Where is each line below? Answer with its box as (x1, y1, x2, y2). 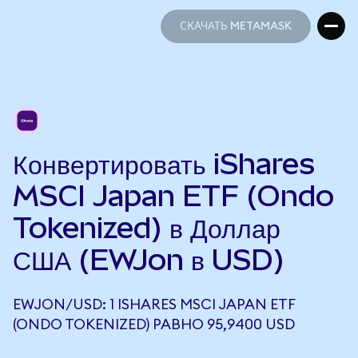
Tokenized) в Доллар (13, 211, 280, 245)
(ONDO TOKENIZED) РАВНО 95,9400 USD (13, 317, 295, 332)
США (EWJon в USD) (13, 243, 284, 276)
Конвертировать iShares (13, 147, 315, 181)
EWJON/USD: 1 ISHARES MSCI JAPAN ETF (13, 297, 295, 312)
